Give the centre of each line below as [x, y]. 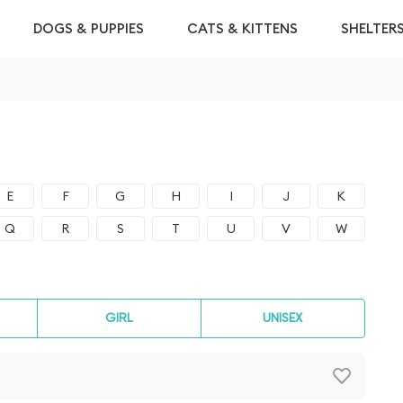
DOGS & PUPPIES [89, 28]
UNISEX [283, 318]
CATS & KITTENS [242, 28]
